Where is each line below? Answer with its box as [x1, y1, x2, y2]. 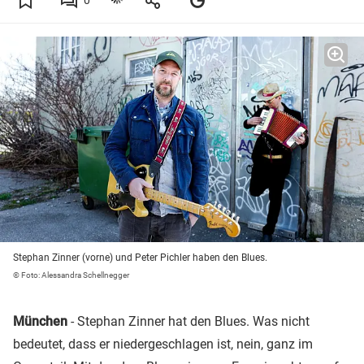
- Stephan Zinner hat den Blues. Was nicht [67, 314, 310, 330]
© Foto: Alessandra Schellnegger [13, 271, 129, 280]
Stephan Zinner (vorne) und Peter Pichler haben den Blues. [13, 252, 267, 264]
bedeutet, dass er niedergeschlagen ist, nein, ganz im [13, 336, 313, 353]
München [13, 314, 67, 330]
